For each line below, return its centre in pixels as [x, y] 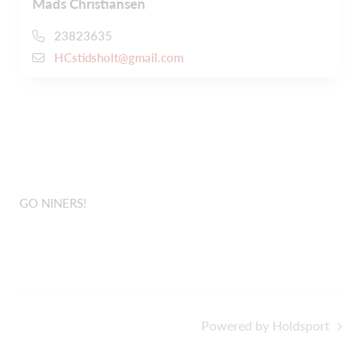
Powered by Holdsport [265, 326]
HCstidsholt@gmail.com [119, 57]
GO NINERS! [53, 202]
